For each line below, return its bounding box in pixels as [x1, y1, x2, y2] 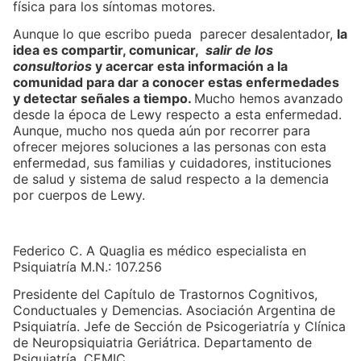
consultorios [13, 57, 92, 74]
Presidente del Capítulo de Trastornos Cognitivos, [13, 286, 317, 303]
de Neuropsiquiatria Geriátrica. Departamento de [13, 334, 312, 351]
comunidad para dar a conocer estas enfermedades [13, 73, 339, 90]
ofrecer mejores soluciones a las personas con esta [13, 138, 326, 155]
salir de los [205, 41, 273, 58]
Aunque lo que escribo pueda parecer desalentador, [13, 25, 337, 42]
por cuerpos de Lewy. [13, 186, 149, 203]
